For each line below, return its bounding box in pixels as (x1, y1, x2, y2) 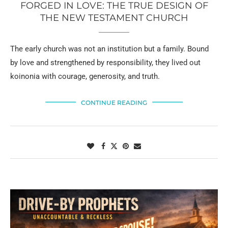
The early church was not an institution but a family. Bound (10, 44, 209, 53)
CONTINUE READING (81, 98, 147, 106)
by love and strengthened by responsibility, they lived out (10, 58, 201, 67)
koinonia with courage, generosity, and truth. (10, 71, 160, 81)
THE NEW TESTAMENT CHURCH (40, 12, 188, 23)
